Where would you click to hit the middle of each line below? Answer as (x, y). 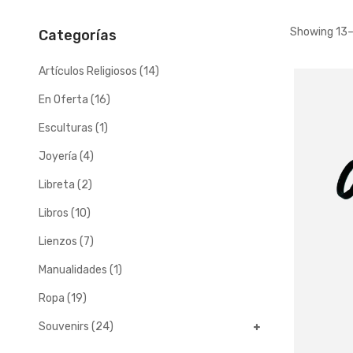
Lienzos (58, 241)
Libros (53, 213)
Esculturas (65, 128)
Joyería (58, 156)
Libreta (56, 184)
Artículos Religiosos (87, 71)
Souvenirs (63, 326)
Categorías (77, 35)
